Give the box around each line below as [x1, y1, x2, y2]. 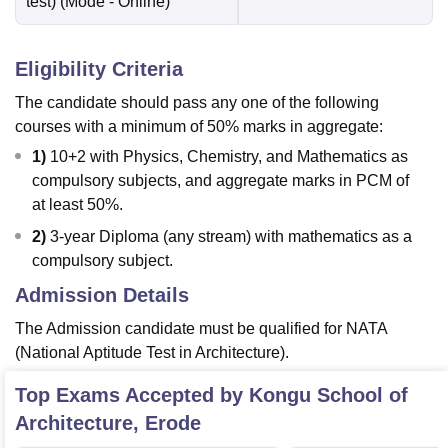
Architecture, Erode [15, 412, 201, 435]
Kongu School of [249, 384, 408, 407]
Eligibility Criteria [15, 58, 183, 81]
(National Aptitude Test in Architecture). [15, 344, 289, 362]
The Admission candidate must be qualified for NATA [15, 320, 387, 338]
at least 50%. [32, 196, 123, 214]
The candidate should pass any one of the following [15, 94, 379, 112]
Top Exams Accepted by [15, 384, 249, 407]
